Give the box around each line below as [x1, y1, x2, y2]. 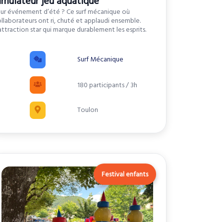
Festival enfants [101, 169, 148, 180]
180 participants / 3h [77, 80, 137, 90]
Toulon [77, 105, 98, 115]
